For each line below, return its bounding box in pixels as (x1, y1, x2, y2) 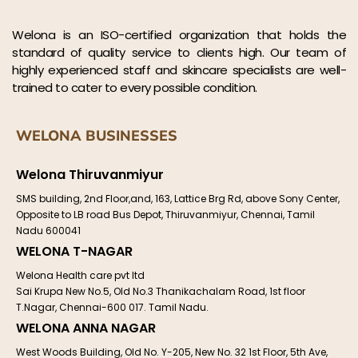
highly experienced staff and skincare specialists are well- (12, 62, 346, 79)
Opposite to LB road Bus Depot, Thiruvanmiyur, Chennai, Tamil (16, 208, 315, 222)
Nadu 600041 (16, 224, 81, 238)
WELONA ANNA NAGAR (16, 319, 156, 338)
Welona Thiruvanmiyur (16, 165, 164, 185)
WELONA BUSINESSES (16, 126, 177, 146)
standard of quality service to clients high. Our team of (12, 44, 346, 62)
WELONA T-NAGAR (16, 242, 133, 261)
